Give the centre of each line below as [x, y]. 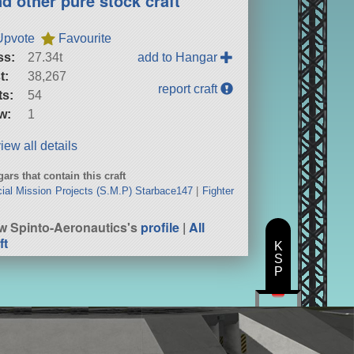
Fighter [218, 190]
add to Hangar [179, 57]
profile [160, 227]
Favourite [85, 38]
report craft [190, 88]
